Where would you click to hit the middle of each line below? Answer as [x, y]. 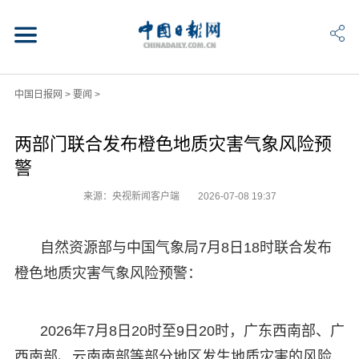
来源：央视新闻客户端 [132, 196]
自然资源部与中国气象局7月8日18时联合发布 [186, 247]
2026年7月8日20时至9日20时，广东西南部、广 [192, 331]
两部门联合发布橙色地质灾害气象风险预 [173, 143]
